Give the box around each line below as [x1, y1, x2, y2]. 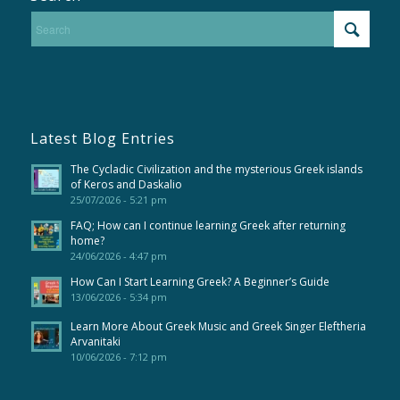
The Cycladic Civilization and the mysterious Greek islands [70, 161, 362, 177]
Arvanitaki [70, 333, 121, 349]
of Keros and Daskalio [70, 176, 182, 192]
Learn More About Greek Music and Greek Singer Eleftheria [70, 318, 366, 334]
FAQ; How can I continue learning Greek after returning [70, 217, 346, 233]
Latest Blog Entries [29, 128, 175, 148]
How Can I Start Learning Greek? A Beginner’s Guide [70, 273, 329, 289]
